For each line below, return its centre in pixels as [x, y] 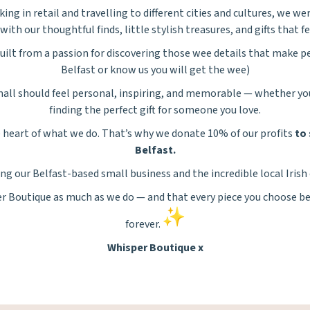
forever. [144, 224]
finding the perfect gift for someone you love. [155, 110]
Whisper [127, 247]
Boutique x [175, 247]
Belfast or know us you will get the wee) [155, 70]
